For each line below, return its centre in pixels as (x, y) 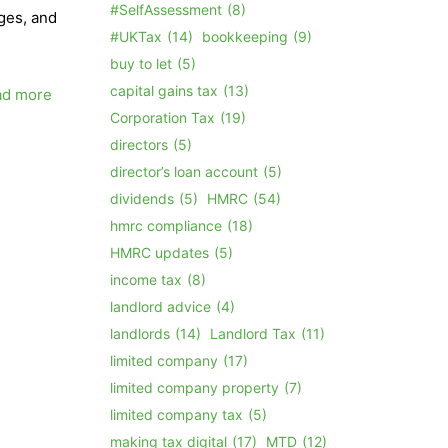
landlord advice (161, 306)
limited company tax (177, 414)
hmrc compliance (166, 225)
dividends (142, 198)
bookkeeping (245, 36)
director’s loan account (184, 171)
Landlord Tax (253, 333)
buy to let (141, 63)
